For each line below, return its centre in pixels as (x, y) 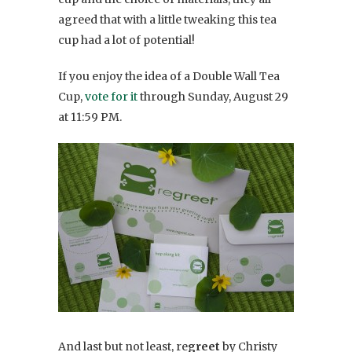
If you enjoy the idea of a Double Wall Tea (169, 76)
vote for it (111, 96)
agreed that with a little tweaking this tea (167, 19)
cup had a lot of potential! (126, 40)
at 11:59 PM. (90, 117)
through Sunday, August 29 (213, 96)
